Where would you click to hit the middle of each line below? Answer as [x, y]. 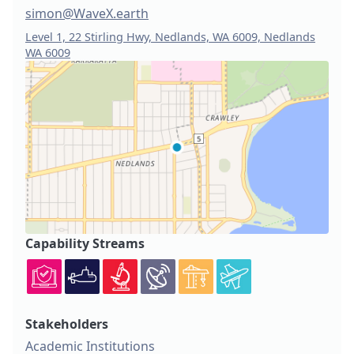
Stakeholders [67, 324]
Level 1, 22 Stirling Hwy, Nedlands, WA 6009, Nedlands [170, 37]
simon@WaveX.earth [87, 13]
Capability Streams [85, 244]
